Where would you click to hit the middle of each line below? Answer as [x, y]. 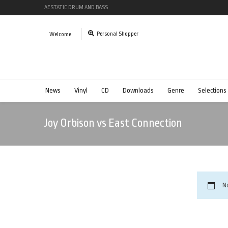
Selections [212, 90]
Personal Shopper [118, 34]
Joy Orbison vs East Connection [113, 123]
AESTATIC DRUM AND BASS [76, 7]
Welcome [60, 34]
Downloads [138, 90]
